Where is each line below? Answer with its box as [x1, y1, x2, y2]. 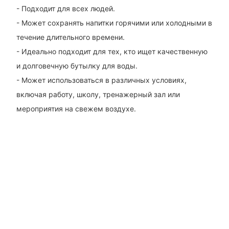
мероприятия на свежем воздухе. [16, 104, 136, 113]
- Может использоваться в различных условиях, [16, 75, 187, 84]
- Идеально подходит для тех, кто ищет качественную [16, 47, 208, 56]
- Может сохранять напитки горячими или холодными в [16, 18, 212, 27]
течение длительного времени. [16, 32, 125, 41]
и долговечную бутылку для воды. [16, 61, 138, 70]
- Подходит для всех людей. [16, 4, 115, 13]
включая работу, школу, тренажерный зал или [16, 89, 180, 99]
